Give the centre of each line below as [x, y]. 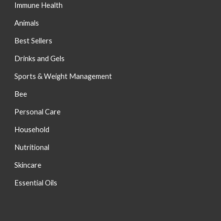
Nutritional [32, 147]
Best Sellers [34, 41]
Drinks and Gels [40, 58]
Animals [27, 23]
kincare [30, 165]
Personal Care [38, 112]
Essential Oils [36, 183]
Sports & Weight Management [63, 76]
